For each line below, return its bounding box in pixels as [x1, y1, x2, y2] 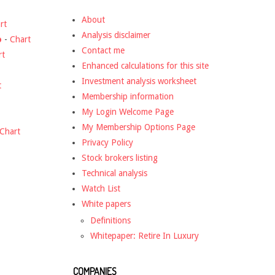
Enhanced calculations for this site [82, 60, 209, 71]
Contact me [82, 45, 125, 55]
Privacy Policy [82, 137, 133, 147]
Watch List [82, 183, 120, 193]
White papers [82, 198, 131, 209]
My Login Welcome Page [82, 106, 174, 117]
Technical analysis [82, 168, 147, 178]
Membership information [82, 91, 174, 101]
